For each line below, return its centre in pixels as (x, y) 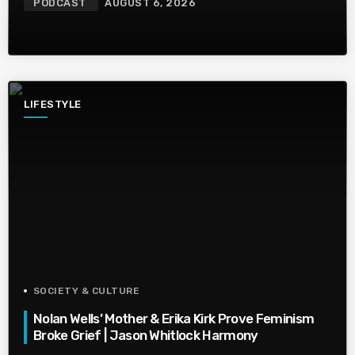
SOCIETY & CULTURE (87, 291)
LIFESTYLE (53, 105)
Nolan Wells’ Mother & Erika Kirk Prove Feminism (174, 319)
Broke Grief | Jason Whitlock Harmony (146, 336)
